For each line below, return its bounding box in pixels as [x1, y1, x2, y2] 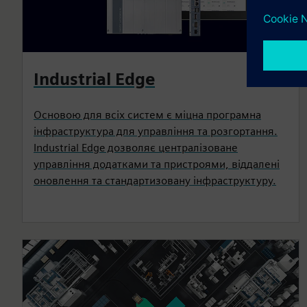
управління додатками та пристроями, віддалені [34, 157, 280, 171]
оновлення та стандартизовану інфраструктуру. [34, 173, 276, 187]
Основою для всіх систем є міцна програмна [34, 108, 261, 121]
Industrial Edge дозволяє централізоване [34, 140, 238, 154]
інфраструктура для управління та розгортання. [34, 124, 278, 138]
